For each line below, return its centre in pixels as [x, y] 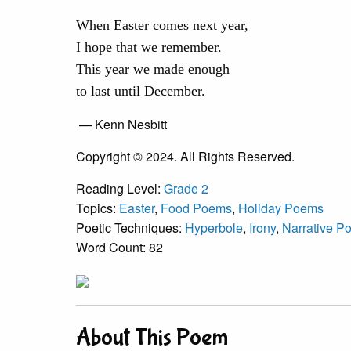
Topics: [98, 208]
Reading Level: [120, 189]
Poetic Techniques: [130, 228]
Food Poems [196, 208]
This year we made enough [153, 69]
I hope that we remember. [149, 47]
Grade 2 [186, 189]
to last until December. [141, 91]
